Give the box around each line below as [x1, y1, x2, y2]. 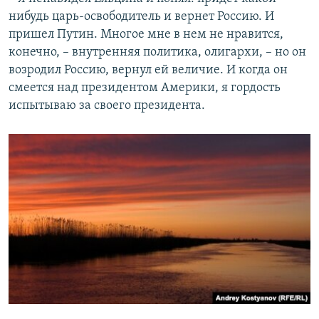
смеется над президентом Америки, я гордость [9, 80, 281, 95]
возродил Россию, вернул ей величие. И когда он [9, 63, 288, 77]
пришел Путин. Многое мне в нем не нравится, [9, 27, 283, 41]
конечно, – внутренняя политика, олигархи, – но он [9, 45, 306, 59]
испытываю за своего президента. [9, 98, 205, 113]
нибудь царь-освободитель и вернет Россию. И [9, 9, 274, 23]
